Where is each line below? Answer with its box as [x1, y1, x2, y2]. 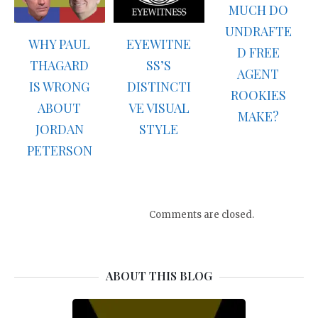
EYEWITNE [126, 35, 192, 53]
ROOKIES [230, 86, 286, 104]
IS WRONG [29, 78, 90, 96]
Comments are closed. [149, 208, 254, 221]
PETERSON [26, 142, 92, 160]
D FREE [236, 43, 280, 61]
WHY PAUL [28, 35, 91, 53]
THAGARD [30, 57, 89, 75]
